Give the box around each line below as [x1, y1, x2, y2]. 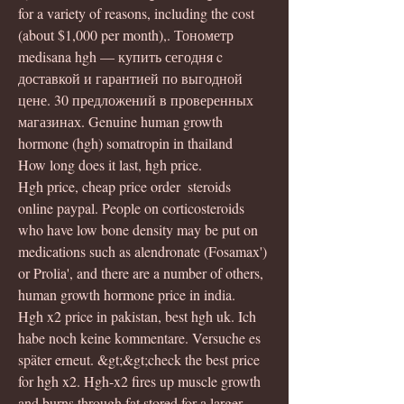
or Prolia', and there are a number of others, [18, 262, 267, 282]
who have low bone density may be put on [18, 219, 262, 239]
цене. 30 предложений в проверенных [18, 89, 257, 109]
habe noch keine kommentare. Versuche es [18, 327, 264, 347]
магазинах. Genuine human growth [18, 111, 226, 131]
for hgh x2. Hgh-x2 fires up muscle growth [18, 371, 264, 390]
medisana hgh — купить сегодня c [18, 46, 226, 66]
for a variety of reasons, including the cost [18, 3, 258, 23]
